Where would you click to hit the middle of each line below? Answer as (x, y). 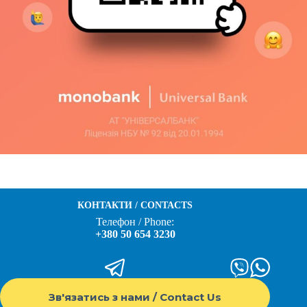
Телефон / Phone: (135, 222)
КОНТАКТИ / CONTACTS (135, 205)
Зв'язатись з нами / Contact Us (135, 297)
